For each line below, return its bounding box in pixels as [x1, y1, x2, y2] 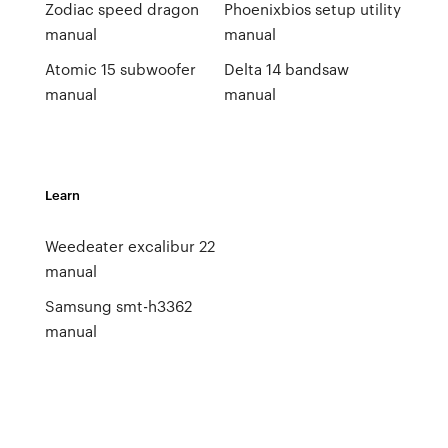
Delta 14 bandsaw [223, 58, 349, 80]
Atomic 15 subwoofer [44, 58, 196, 80]
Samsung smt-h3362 [44, 295, 192, 317]
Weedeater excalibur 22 [44, 235, 215, 257]
